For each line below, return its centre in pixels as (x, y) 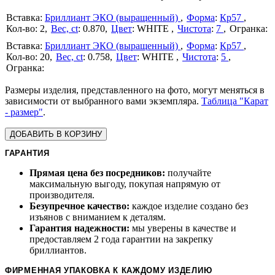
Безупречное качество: (79, 206)
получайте (188, 173)
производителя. (62, 195)
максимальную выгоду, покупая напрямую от (125, 184)
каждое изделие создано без (189, 206)
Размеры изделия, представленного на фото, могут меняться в (135, 90)
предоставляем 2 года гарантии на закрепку (121, 239)
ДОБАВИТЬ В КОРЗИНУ (56, 134)
